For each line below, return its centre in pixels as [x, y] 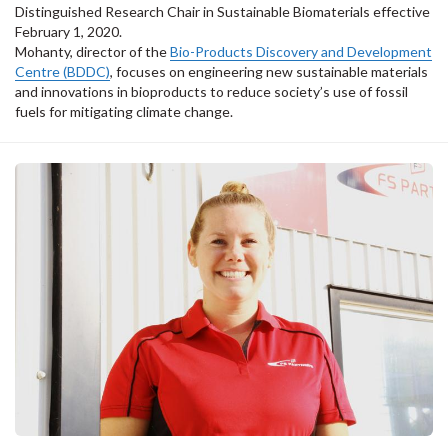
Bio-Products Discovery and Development [301, 52]
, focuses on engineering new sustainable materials [269, 72]
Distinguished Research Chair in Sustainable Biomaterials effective [222, 12]
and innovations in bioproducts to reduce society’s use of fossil [211, 92]
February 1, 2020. [68, 32]
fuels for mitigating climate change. [124, 112]
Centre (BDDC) [62, 72]
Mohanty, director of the [92, 52]
